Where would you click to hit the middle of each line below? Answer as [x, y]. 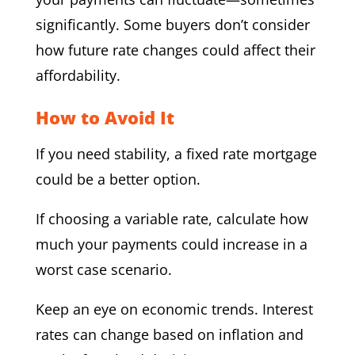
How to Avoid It [105, 117]
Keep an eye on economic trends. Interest [174, 309]
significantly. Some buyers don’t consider [172, 24]
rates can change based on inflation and [169, 334]
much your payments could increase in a [171, 244]
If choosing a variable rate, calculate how [172, 218]
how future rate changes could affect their [175, 50]
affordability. [78, 75]
